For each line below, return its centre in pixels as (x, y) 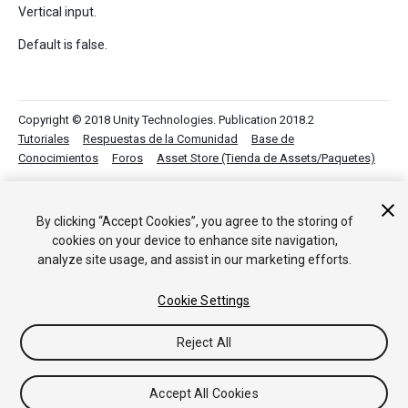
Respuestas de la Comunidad (160, 139)
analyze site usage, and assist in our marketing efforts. (195, 260)
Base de (273, 139)
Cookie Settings (204, 301)
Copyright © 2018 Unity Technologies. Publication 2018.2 (166, 120)
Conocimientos (58, 158)
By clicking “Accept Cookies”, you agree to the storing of (194, 221)
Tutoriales (44, 139)
